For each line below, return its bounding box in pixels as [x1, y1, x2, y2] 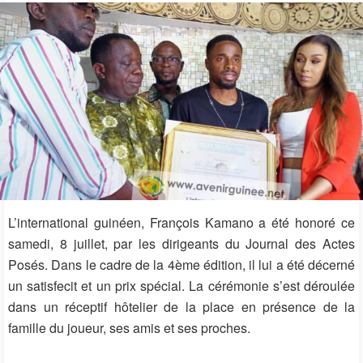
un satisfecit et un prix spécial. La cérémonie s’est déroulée [8, 275, 355, 295]
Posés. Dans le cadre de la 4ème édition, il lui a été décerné [8, 254, 355, 274]
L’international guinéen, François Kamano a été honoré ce [8, 212, 355, 232]
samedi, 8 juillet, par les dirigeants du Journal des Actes [8, 233, 355, 253]
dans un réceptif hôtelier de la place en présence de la [8, 297, 355, 316]
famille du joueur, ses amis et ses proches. [8, 318, 250, 337]
